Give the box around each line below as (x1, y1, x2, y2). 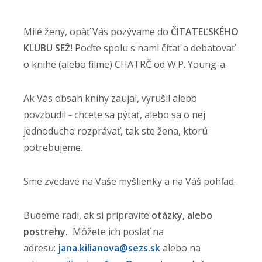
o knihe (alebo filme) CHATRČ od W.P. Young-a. (23, 58, 232, 71)
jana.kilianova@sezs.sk (58, 242, 160, 255)
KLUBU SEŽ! (23, 42, 75, 55)
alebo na (160, 242, 201, 255)
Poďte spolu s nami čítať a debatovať (75, 42, 235, 55)
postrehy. (23, 225, 70, 239)
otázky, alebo (151, 209, 212, 222)
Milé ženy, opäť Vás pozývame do (23, 25, 171, 39)
